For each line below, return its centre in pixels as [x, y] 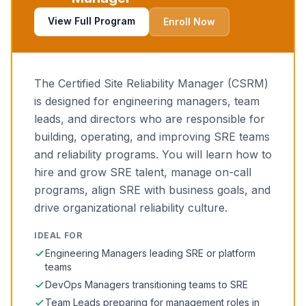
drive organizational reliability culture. [131, 208]
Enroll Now [189, 22]
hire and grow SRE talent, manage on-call [143, 172]
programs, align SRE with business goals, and [152, 190]
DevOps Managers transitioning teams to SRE [147, 284]
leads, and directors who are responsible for [150, 119]
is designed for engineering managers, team [147, 101]
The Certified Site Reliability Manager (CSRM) [151, 83]
